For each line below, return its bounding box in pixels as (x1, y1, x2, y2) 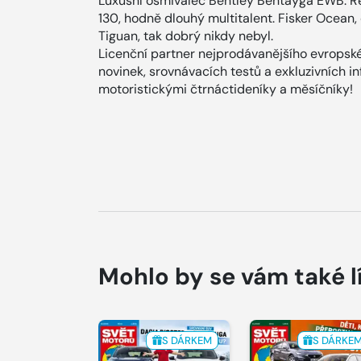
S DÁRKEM (161, 334, 212, 348)
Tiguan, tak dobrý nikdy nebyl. (98, 27, 273, 45)
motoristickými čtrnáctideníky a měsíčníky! (98, 81, 353, 98)
